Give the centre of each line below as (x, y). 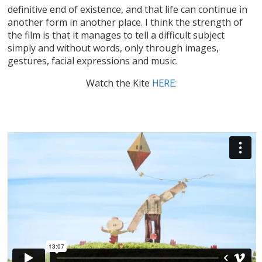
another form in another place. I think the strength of (125, 23)
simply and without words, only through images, (113, 48)
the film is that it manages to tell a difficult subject (116, 35)
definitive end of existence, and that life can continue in (128, 10)
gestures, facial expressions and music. (93, 61)
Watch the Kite (119, 83)
